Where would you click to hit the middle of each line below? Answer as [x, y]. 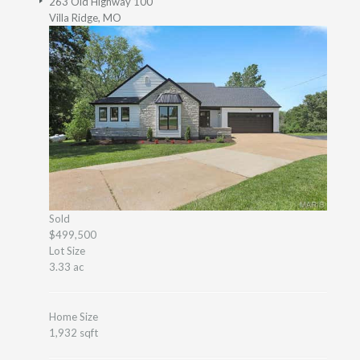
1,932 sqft [74, 333]
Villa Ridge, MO [85, 17]
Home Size [74, 317]
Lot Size [67, 251]
